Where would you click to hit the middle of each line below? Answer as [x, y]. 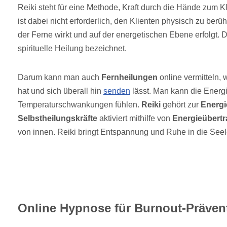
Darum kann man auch [60, 78]
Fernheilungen [129, 78]
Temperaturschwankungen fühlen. [80, 105]
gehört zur [181, 105]
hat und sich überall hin [61, 91]
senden [117, 91]
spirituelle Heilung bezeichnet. [72, 49]
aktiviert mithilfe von [135, 119]
